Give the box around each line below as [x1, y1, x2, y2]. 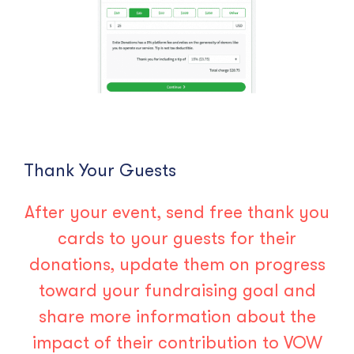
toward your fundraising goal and [38, 280, 316, 300]
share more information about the [38, 306, 316, 326]
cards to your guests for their [58, 228, 296, 248]
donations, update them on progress [28, 254, 326, 274]
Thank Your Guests [24, 160, 176, 180]
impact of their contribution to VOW [32, 332, 322, 352]
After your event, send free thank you [24, 201, 330, 222]
